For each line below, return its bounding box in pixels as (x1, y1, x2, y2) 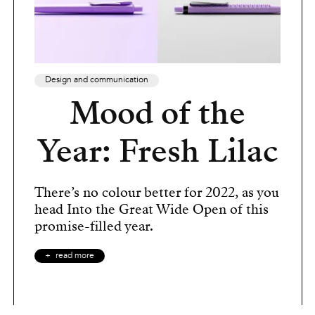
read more (56, 250, 94, 261)
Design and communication (45, 75, 148, 85)
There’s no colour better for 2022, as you (34, 182, 279, 202)
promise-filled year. (34, 216, 153, 236)
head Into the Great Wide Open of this (34, 199, 269, 219)
